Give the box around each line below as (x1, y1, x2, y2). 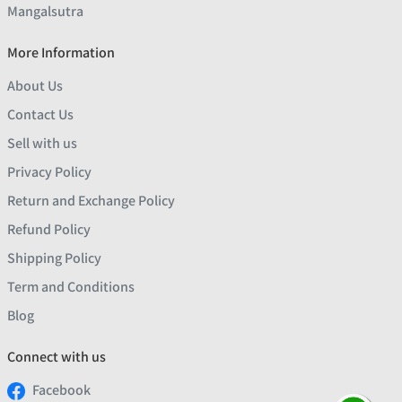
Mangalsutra (7, 2, 83, 22)
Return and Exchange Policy (7, 191, 175, 211)
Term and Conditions (7, 277, 135, 297)
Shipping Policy (7, 249, 101, 268)
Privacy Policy (7, 162, 92, 182)
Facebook (32, 380, 91, 400)
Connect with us (7, 347, 106, 367)
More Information (7, 43, 115, 63)
